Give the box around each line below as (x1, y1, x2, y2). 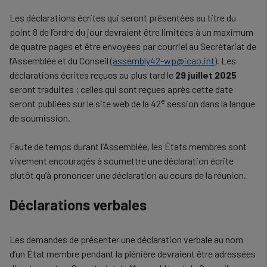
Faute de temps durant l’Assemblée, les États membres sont (10, 141, 247, 152)
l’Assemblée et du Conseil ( (10, 55, 113, 66)
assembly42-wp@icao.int (113, 55, 215, 66)
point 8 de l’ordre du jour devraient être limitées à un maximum (10, 26, 253, 38)
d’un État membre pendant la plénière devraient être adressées (10, 248, 256, 259)
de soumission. (10, 112, 70, 123)
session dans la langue (165, 98, 255, 109)
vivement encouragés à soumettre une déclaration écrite (10, 155, 234, 166)
